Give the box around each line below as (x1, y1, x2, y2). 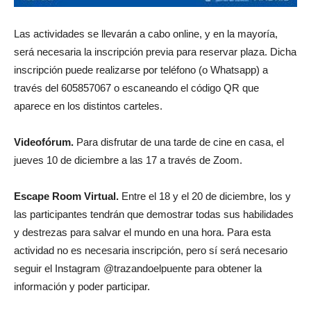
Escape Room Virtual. (14, 190, 119, 203)
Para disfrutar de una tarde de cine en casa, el (74, 136, 284, 149)
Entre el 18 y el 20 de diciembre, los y (119, 190, 291, 203)
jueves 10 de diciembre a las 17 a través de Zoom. (14, 154, 242, 167)
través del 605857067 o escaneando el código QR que (14, 82, 259, 94)
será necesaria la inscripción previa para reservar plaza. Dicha (14, 46, 296, 58)
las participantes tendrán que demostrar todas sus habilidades (14, 208, 294, 221)
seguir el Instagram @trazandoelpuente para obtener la (14, 262, 262, 275)
